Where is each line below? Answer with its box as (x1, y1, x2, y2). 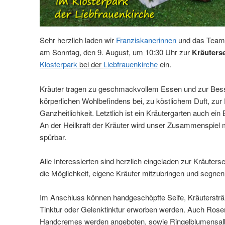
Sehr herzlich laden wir (40, 35, 117, 46)
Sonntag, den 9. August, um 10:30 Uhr (52, 47, 178, 58)
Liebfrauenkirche (103, 59, 158, 70)
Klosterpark (40, 59, 80, 70)
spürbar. (40, 131, 67, 142)
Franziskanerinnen (116, 35, 179, 46)
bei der (79, 59, 104, 70)
